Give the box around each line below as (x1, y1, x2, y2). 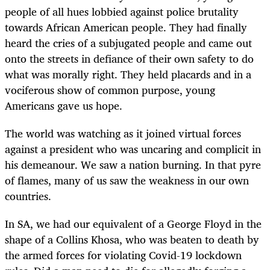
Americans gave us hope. (5, 96, 122, 115)
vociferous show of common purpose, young (5, 80, 215, 99)
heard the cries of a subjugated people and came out (5, 33, 252, 52)
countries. (5, 186, 54, 205)
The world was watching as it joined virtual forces (5, 124, 241, 142)
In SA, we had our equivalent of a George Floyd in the (5, 214, 262, 233)
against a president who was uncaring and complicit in (5, 139, 261, 158)
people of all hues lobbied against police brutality (5, 2, 239, 20)
